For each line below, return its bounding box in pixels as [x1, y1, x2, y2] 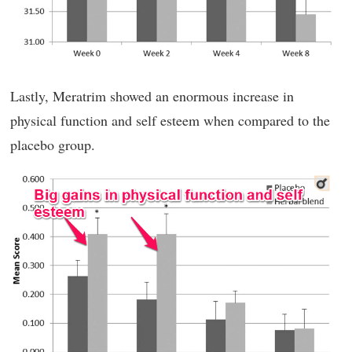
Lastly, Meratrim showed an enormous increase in [10, 86, 294, 106]
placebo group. [10, 135, 95, 155]
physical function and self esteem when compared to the [10, 111, 330, 130]
